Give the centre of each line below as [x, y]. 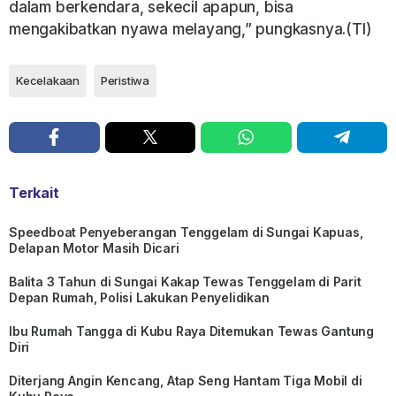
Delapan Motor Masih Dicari [94, 247]
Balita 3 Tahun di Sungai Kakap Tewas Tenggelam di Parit [185, 281]
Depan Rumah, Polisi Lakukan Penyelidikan [139, 297]
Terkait [34, 192]
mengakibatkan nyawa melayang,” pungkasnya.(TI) [190, 29]
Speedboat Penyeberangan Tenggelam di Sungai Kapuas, [186, 232]
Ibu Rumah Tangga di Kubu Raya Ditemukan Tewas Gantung [191, 331]
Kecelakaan [48, 80]
